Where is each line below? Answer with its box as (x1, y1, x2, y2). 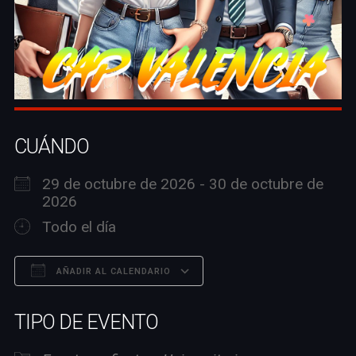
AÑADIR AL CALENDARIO (52, 266, 171, 277)
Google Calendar (219, 293, 330, 312)
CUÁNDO (14, 135, 89, 159)
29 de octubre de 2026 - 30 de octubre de (41, 175, 323, 194)
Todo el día (41, 218, 116, 237)
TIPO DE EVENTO (14, 311, 158, 335)
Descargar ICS (41, 293, 138, 312)
